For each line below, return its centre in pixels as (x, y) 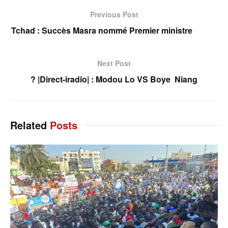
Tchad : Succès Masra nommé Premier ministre (114, 30)
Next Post (114, 63)
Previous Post (114, 14)
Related (28, 125)
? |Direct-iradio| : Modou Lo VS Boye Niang (114, 79)
